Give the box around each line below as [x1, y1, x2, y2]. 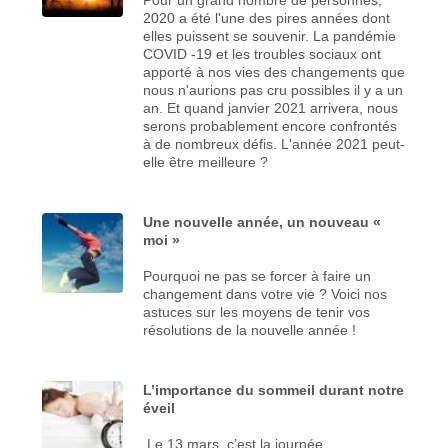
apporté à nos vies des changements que [143, 63, 406, 80]
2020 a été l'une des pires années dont [143, 9, 391, 26]
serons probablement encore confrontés [143, 117, 398, 134]
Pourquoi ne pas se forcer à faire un [143, 267, 372, 284]
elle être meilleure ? [143, 153, 269, 170]
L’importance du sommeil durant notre [143, 381, 405, 398]
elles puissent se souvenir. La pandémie [143, 27, 397, 44]
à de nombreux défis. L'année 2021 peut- [143, 135, 406, 152]
